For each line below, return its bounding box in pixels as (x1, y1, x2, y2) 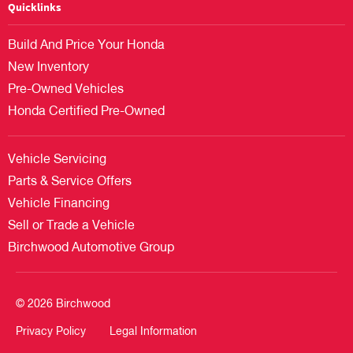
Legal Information (110, 325, 197, 337)
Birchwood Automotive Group (8, 242, 174, 255)
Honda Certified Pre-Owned (8, 106, 165, 119)
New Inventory (8, 61, 89, 75)
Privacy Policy (16, 325, 86, 337)
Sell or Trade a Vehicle (8, 220, 135, 233)
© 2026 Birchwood (16, 299, 110, 310)
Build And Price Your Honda (8, 39, 165, 53)
